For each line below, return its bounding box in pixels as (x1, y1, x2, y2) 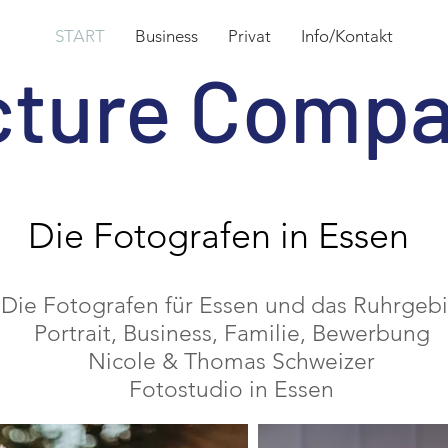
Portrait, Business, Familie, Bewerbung (33, 320, 430, 347)
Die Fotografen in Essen (27, 214, 409, 257)
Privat (228, 26, 271, 46)
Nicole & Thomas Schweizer (88, 348, 375, 375)
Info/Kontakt (301, 26, 393, 46)
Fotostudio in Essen (129, 376, 334, 403)
